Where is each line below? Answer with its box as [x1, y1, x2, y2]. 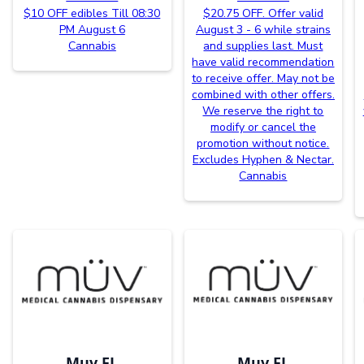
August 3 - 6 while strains [195, 22, 331, 37]
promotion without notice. [197, 136, 330, 151]
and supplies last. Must [203, 38, 323, 54]
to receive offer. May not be [191, 71, 335, 86]
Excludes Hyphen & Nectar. [192, 152, 334, 167]
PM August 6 [58, 22, 125, 37]
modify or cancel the [210, 119, 316, 135]
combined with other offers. [191, 87, 335, 102]
